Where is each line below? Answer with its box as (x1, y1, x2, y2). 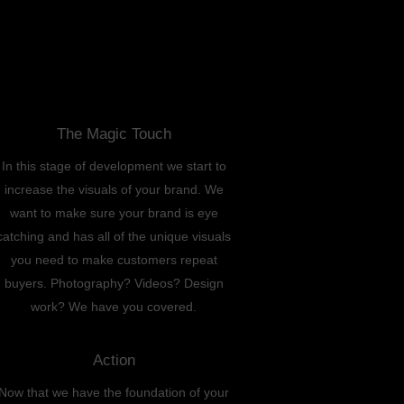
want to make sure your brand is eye (9, 205, 218, 220)
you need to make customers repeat (10, 252, 217, 267)
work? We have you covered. (31, 298, 197, 314)
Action (92, 351, 135, 369)
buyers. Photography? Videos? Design (4, 275, 224, 290)
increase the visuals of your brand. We (4, 181, 224, 197)
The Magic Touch (56, 124, 171, 142)
